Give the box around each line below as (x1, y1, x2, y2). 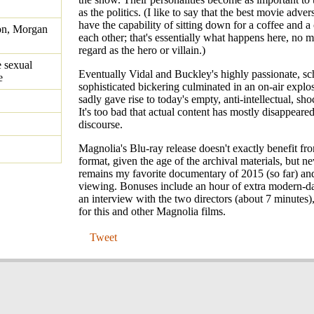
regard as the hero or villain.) (78, 44, 205, 57)
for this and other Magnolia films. (78, 205, 226, 218)
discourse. (78, 118, 123, 131)
